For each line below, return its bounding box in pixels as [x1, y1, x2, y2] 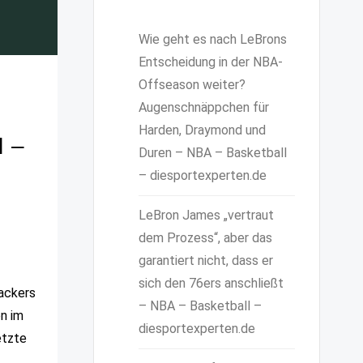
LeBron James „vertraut [138, 207, 274, 223]
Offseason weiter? [138, 77, 246, 92]
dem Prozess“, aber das [138, 230, 272, 246]
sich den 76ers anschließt [138, 275, 284, 291]
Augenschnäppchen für [138, 100, 269, 115]
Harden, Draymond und [138, 122, 266, 138]
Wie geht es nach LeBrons [138, 32, 287, 47]
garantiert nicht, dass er [138, 253, 273, 268]
